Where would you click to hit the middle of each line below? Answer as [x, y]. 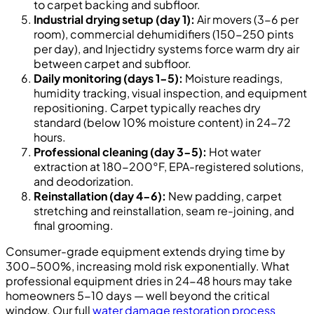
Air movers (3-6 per [247, 19]
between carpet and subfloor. [112, 63]
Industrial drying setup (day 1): [114, 19]
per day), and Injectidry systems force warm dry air [166, 49]
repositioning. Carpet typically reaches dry [147, 108]
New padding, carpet [224, 196]
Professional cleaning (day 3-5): [120, 152]
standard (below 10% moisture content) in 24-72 [162, 122]
